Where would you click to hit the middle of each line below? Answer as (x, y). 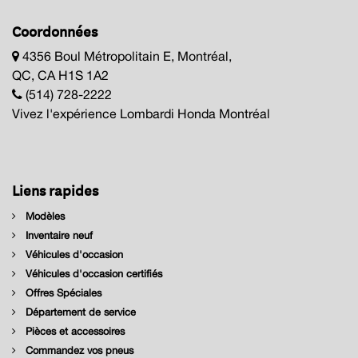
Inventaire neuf (58, 235)
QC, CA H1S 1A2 (60, 76)
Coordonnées (55, 31)
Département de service (79, 312)
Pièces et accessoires (74, 331)
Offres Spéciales (62, 292)
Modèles (44, 216)
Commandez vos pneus (78, 350)
